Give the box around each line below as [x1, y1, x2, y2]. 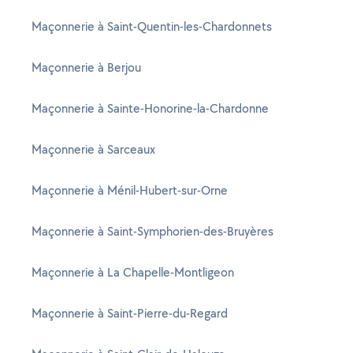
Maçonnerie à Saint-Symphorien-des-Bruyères [32, 223, 273, 240]
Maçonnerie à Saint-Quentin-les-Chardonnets [32, 18, 272, 35]
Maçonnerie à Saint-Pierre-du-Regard [32, 305, 228, 321]
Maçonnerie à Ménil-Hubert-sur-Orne [32, 182, 228, 199]
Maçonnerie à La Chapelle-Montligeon [32, 264, 234, 281]
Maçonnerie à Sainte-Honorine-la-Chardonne [32, 100, 269, 117]
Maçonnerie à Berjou [32, 59, 141, 76]
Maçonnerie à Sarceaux [32, 141, 155, 158]
